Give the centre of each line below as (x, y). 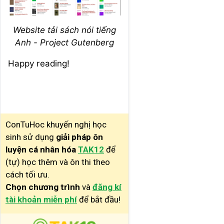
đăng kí (107, 187)
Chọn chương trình (44, 187)
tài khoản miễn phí (41, 199)
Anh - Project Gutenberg (64, 42)
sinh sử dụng (31, 137)
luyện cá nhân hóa (41, 149)
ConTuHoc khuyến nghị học (56, 124)
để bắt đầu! (99, 199)
